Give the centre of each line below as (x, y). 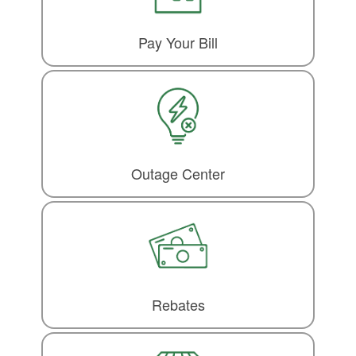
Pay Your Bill (178, 43)
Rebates (178, 305)
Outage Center (178, 174)
